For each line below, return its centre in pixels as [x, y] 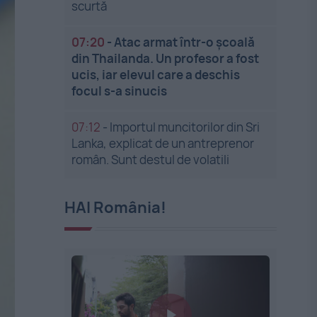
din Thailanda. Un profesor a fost [166, 58]
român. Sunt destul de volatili [151, 160]
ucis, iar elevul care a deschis [156, 75]
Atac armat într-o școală [185, 42]
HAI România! [116, 207]
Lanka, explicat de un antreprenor [163, 143]
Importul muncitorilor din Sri [185, 127]
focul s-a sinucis [120, 91]
